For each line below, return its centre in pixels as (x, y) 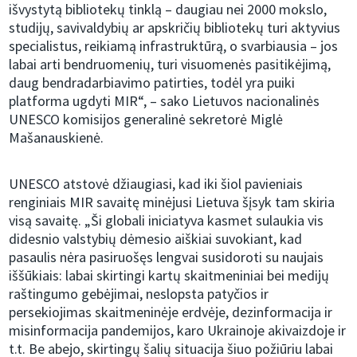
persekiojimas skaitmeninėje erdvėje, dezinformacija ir (171, 312)
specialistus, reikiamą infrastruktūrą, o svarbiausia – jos (174, 46)
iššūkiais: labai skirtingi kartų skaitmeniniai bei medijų (169, 276)
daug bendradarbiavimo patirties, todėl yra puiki (152, 83)
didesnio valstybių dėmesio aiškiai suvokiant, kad (156, 239)
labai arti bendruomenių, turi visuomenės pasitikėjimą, (170, 65)
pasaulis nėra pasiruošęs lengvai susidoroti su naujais (167, 257)
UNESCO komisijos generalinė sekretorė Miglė (146, 120)
